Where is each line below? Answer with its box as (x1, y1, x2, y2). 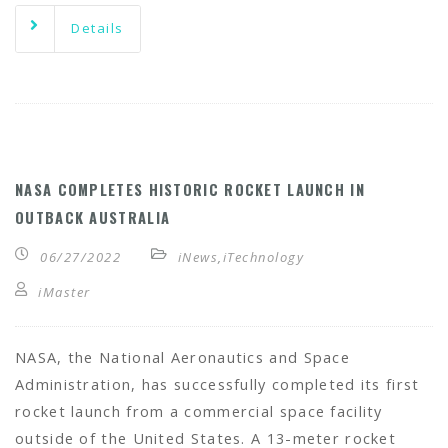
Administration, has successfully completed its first (15, 375, 420, 394)
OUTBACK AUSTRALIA (15, 207, 176, 228)
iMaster (38, 283, 91, 301)
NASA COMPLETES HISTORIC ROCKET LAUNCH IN (15, 179, 365, 200)
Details (71, 19, 124, 37)
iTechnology (222, 248, 304, 266)
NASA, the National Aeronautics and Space (15, 348, 350, 367)
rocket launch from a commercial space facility (15, 402, 383, 421)
